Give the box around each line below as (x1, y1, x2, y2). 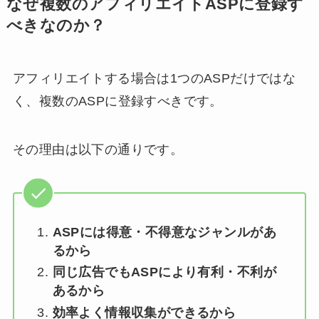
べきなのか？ (6, 16, 106, 34)
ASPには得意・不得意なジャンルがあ (52, 224, 276, 239)
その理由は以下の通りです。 (12, 142, 184, 157)
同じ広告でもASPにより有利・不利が (52, 265, 276, 280)
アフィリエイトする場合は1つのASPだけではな (12, 70, 296, 85)
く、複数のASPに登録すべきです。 (12, 93, 223, 108)
